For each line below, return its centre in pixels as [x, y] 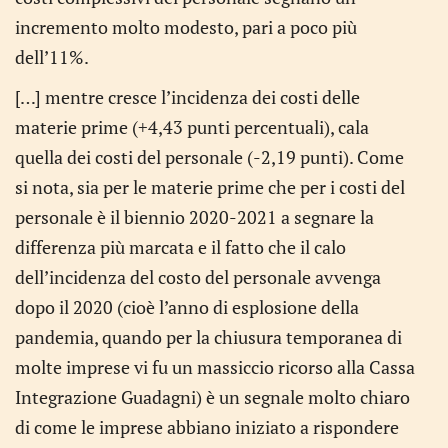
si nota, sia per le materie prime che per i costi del [210, 187]
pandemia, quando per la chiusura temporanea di [208, 337]
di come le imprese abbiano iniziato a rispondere [207, 427]
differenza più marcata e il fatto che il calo [180, 247]
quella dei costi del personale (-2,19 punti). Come [209, 157]
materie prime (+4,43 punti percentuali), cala [192, 127]
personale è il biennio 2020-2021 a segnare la [194, 217]
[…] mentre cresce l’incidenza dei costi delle [187, 97]
